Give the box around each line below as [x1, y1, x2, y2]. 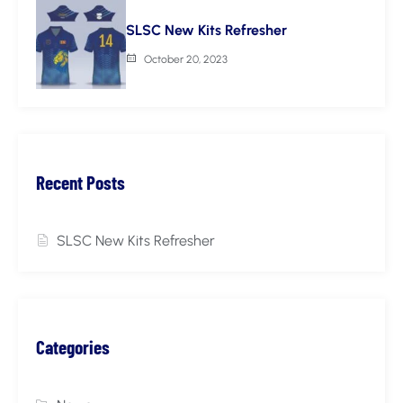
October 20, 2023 [144, 52, 228, 66]
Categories [36, 336, 110, 359]
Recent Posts [36, 171, 125, 194]
